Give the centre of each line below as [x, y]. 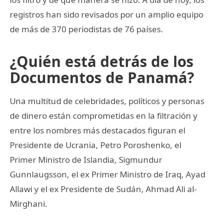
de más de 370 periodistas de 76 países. [87, 29]
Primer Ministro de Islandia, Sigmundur [86, 159]
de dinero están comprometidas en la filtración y [104, 115]
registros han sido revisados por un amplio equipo [107, 14]
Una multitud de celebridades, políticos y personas [107, 101]
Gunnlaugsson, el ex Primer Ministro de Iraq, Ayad [108, 174]
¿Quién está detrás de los [102, 61]
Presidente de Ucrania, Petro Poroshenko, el [96, 145]
